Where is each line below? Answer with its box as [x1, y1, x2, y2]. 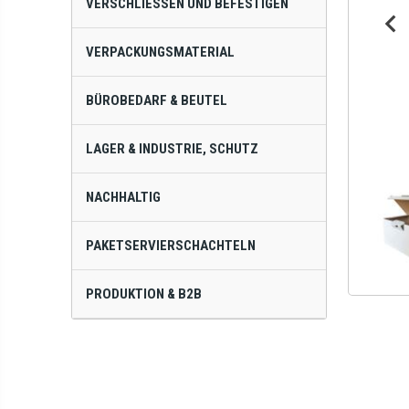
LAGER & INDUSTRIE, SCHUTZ [86, 141, 259, 158]
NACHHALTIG [86, 189, 162, 206]
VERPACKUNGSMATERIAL [86, 44, 236, 61]
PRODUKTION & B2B [86, 286, 203, 303]
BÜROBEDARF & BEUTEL [86, 92, 228, 110]
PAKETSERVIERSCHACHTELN [86, 237, 257, 255]
